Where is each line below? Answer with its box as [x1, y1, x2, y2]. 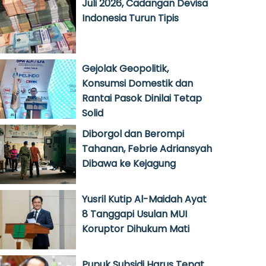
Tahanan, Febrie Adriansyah [82, 142, 212, 156]
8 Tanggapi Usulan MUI [82, 207, 187, 221]
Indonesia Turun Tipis [82, 11, 179, 25]
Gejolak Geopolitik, [82, 62, 169, 75]
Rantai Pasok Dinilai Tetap [82, 91, 202, 105]
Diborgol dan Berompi [82, 127, 184, 141]
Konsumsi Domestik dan [82, 77, 193, 90]
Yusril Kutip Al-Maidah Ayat [82, 192, 207, 206]
